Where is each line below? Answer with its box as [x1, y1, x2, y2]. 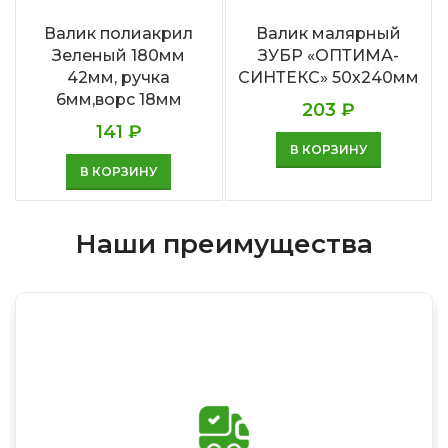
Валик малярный [255, 24, 401, 44]
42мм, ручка [67, 68, 171, 88]
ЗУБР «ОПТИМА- [257, 46, 399, 66]
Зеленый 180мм [52, 46, 186, 66]
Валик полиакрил [44, 24, 194, 44]
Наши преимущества [75, 228, 373, 261]
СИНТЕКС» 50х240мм [237, 68, 419, 88]
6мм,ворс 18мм [55, 90, 182, 110]
